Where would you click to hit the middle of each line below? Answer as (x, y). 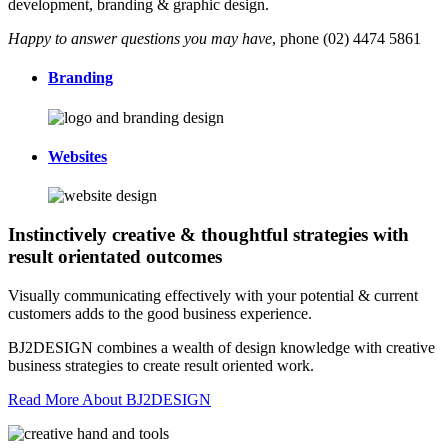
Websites (77, 156)
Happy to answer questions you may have (140, 39)
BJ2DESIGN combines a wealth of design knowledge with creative (221, 347)
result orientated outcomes (115, 256)
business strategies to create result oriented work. (161, 365)
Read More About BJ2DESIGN (109, 399)
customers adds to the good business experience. (160, 313)
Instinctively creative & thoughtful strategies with (208, 234)
